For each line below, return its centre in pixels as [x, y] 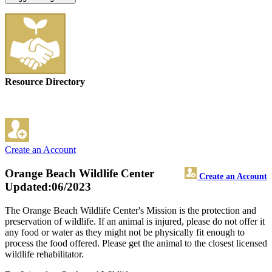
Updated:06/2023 [48, 187]
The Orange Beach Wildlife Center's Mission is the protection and [131, 210]
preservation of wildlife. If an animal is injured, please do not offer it [135, 221]
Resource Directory [45, 82]
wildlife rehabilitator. [44, 254]
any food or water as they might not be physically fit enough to [125, 232]
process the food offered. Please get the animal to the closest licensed [136, 243]
